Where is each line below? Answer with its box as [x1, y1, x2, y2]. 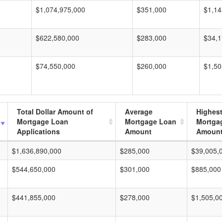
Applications [17, 126, 60, 136]
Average [125, 107, 153, 116]
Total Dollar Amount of [17, 107, 93, 116]
